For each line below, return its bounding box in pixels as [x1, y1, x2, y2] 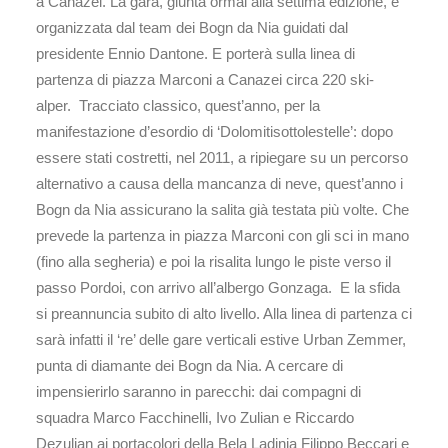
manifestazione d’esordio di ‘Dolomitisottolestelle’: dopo [36, 123, 393, 140]
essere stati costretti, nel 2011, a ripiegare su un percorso [36, 149, 408, 166]
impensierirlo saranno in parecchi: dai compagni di [36, 383, 361, 400]
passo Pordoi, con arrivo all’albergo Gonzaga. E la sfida [36, 279, 400, 296]
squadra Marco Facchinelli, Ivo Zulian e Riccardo [36, 409, 354, 426]
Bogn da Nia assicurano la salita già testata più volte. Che [36, 201, 409, 218]
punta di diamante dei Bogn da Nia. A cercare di [36, 357, 343, 374]
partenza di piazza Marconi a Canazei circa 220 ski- [36, 71, 374, 88]
